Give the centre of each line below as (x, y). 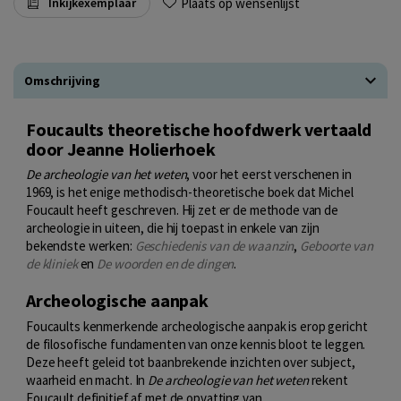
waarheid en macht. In (87, 380)
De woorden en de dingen (166, 264)
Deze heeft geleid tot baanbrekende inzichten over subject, (191, 362)
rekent (328, 380)
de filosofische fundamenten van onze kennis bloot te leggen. (196, 344)
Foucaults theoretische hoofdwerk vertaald (199, 129)
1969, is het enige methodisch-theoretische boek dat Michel (190, 192)
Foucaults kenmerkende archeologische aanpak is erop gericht (197, 326)
